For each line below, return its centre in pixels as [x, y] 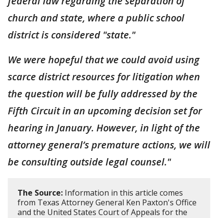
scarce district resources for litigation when [104, 77]
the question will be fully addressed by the [103, 94]
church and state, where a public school [96, 18]
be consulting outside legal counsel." [89, 162]
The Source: [40, 193]
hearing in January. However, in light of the [104, 128]
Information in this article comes [123, 193]
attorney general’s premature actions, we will [109, 145]
